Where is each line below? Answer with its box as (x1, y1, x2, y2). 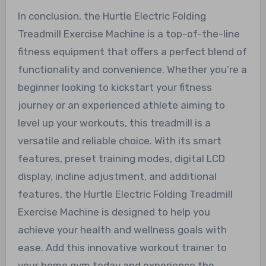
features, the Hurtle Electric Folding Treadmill (17, 188, 233, 200)
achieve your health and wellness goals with (17, 223, 227, 236)
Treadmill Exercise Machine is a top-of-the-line (17, 27, 240, 40)
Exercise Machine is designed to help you (17, 205, 210, 218)
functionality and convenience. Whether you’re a (17, 63, 247, 75)
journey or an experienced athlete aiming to (17, 99, 225, 111)
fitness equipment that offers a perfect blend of (17, 45, 247, 58)
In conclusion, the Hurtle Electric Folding (17, 9, 206, 22)
